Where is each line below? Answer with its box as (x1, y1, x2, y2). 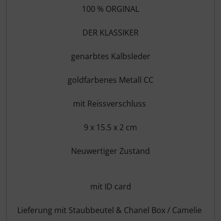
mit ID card (90, 181, 131, 192)
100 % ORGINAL (82, 3, 139, 14)
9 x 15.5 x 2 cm (84, 121, 137, 133)
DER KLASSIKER (82, 27, 139, 38)
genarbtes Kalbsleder (69, 50, 152, 62)
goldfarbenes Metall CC (68, 74, 153, 85)
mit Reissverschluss (73, 98, 148, 109)
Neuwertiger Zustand (71, 145, 150, 156)
